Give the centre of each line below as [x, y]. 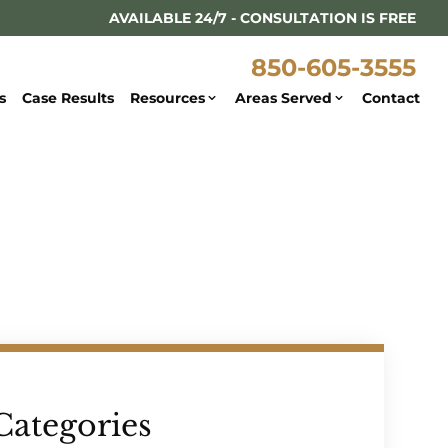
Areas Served [283, 98]
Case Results [68, 98]
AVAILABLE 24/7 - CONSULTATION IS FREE [262, 18]
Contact [391, 98]
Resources [167, 98]
